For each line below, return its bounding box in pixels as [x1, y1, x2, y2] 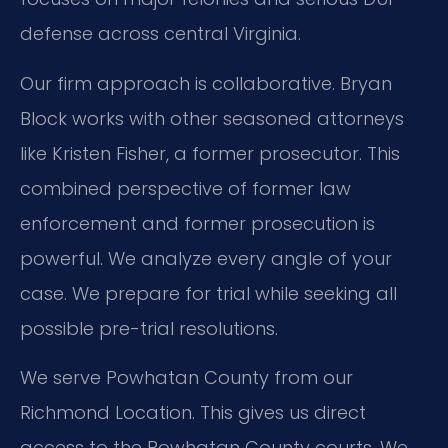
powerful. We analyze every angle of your [20, 245, 392, 271]
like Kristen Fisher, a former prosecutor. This [20, 140, 400, 166]
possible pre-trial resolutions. [20, 315, 278, 341]
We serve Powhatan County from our [20, 365, 353, 391]
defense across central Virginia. [20, 21, 301, 47]
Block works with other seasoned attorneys [20, 105, 404, 131]
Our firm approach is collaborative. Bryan [20, 70, 392, 96]
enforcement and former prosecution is [20, 210, 375, 236]
